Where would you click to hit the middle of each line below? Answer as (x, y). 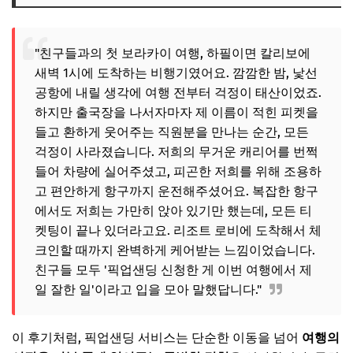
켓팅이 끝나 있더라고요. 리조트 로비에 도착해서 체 (178, 231)
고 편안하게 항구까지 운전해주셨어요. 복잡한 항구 (176, 191)
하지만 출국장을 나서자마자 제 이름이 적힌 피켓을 (176, 113)
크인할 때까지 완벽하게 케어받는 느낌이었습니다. (175, 251)
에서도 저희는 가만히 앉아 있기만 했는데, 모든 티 (173, 211)
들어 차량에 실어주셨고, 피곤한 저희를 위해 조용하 (178, 172)
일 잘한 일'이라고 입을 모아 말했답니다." (148, 290)
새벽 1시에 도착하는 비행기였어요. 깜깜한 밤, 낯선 (176, 73)
